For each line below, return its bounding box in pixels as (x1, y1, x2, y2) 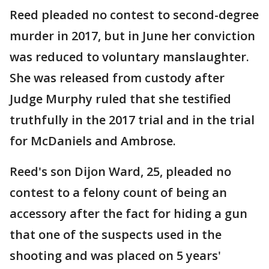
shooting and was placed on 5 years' (10, 247, 221, 264)
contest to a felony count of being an (10, 184, 227, 201)
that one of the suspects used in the (10, 226, 222, 243)
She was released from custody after (10, 69, 225, 86)
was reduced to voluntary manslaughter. (10, 48, 249, 65)
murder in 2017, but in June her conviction (10, 27, 255, 44)
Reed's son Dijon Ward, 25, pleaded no (10, 163, 231, 180)
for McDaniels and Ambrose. (10, 132, 176, 149)
